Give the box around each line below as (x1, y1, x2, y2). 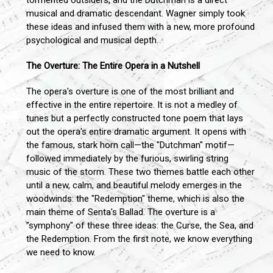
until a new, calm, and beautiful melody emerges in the (26, 180, 242, 191)
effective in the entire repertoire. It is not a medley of (26, 99, 238, 111)
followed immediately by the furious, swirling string (26, 153, 229, 165)
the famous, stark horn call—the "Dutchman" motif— (26, 140, 235, 151)
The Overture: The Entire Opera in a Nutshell (26, 60, 200, 72)
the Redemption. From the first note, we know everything (26, 233, 252, 245)
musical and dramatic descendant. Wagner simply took (26, 8, 245, 19)
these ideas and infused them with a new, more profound (26, 21, 255, 33)
